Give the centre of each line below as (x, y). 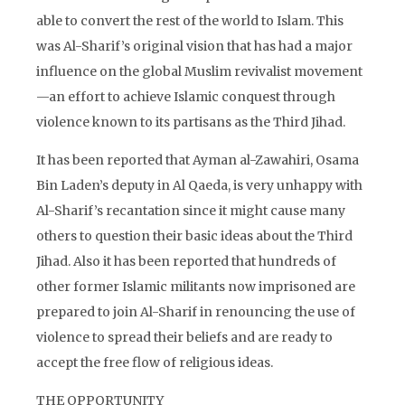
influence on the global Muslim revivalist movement (199, 71)
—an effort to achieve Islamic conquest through (186, 97)
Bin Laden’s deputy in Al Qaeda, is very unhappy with (199, 185)
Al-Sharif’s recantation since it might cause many (191, 211)
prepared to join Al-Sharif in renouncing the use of (196, 312)
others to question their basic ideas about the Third (194, 236)
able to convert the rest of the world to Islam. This (190, 21)
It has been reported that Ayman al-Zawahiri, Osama (198, 160)
